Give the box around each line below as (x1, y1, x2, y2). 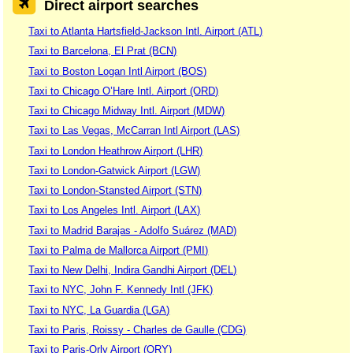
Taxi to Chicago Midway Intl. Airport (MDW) (28, 105, 225, 117)
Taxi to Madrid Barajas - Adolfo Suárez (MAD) (28, 224, 237, 236)
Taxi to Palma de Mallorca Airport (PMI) (28, 243, 209, 256)
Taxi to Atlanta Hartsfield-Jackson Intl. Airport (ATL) (28, 25, 263, 38)
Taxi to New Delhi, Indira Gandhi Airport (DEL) (28, 264, 237, 277)
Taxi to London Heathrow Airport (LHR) (28, 144, 203, 157)
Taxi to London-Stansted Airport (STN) (28, 184, 203, 197)
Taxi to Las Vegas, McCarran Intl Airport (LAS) (28, 124, 240, 137)
